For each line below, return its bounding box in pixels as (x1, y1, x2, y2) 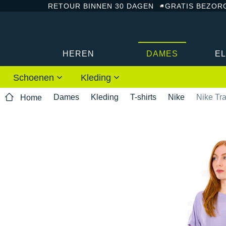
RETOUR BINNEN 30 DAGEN (48, 2, 154, 10)
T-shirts (130, 92, 156, 101)
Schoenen (13, 72, 56, 83)
